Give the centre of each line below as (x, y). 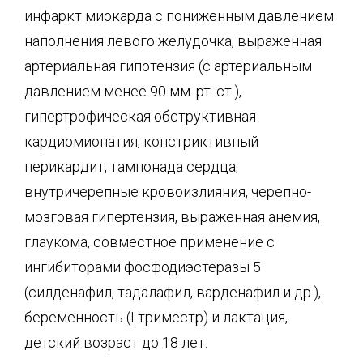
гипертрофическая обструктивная (140, 116)
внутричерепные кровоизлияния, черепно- (168, 191)
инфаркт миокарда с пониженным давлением (179, 15)
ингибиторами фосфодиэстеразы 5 (143, 267)
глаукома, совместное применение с (149, 241)
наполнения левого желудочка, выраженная (173, 41)
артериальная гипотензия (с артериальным (168, 66)
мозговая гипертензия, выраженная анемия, (172, 216)
